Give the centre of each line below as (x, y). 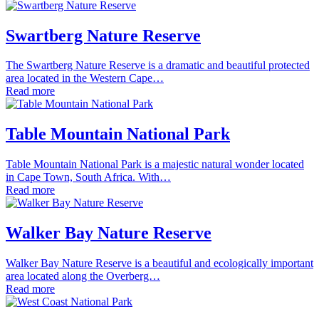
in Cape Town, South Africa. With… (88, 177)
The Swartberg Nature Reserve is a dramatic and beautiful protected (158, 66)
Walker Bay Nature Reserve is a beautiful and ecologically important (159, 263)
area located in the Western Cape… (85, 78)
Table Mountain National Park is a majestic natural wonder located (155, 164)
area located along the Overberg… (83, 276)
